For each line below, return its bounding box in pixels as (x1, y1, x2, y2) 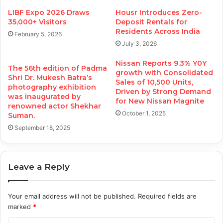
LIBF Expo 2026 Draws (8, 7, 90, 17)
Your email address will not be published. (8, 192, 136, 200)
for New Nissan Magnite (115, 96, 204, 106)
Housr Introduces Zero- (115, 7, 202, 17)
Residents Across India (115, 26, 200, 36)
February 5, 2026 (14, 30, 62, 38)
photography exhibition (8, 82, 96, 92)
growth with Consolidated (115, 68, 213, 77)
